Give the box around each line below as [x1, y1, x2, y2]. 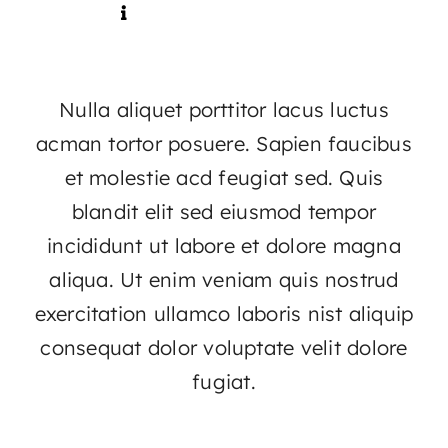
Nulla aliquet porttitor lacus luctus [59, 96, 389, 122]
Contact [332, 30, 396, 51]
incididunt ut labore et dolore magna [47, 232, 401, 258]
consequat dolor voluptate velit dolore [40, 334, 408, 360]
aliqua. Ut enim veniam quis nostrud [49, 266, 399, 292]
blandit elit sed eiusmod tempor [71, 198, 377, 224]
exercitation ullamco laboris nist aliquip [34, 300, 414, 326]
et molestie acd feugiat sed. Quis [64, 164, 384, 190]
